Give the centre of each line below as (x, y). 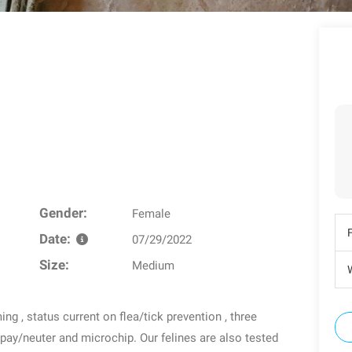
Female (152, 214)
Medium (154, 266)
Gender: (63, 213)
